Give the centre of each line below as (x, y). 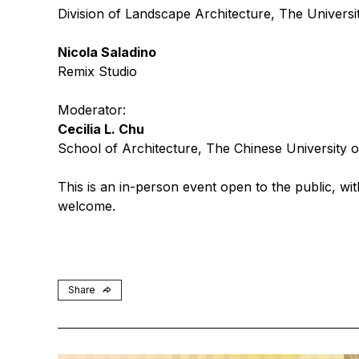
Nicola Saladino (107, 52)
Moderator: (92, 110)
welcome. (87, 206)
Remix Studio (97, 71)
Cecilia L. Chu (101, 129)
